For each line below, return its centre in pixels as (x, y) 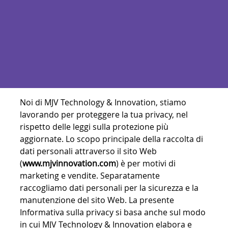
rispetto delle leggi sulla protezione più (94, 127)
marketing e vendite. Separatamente (90, 176)
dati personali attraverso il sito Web (88, 151)
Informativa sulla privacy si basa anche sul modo (113, 212)
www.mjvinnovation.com (69, 164)
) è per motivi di (146, 164)
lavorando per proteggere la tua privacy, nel (104, 115)
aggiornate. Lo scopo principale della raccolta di (111, 139)
